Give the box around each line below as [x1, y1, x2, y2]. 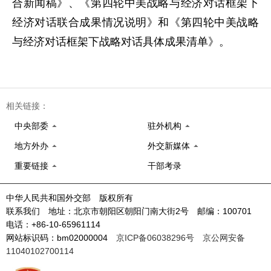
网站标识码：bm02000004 [6, 233, 116, 243]
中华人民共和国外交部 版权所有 [6, 193, 133, 203]
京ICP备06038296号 [116, 233, 194, 243]
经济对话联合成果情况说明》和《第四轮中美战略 [12, 16, 259, 28]
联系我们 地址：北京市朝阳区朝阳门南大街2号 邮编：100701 [6, 206, 260, 216]
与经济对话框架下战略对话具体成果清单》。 [12, 36, 230, 48]
